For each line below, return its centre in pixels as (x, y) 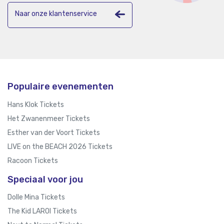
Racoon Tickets (33, 160)
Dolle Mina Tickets (36, 197)
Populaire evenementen (60, 87)
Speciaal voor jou (45, 179)
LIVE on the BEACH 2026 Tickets (60, 146)
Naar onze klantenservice (56, 14)
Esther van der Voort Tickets (54, 132)
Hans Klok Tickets (36, 104)
